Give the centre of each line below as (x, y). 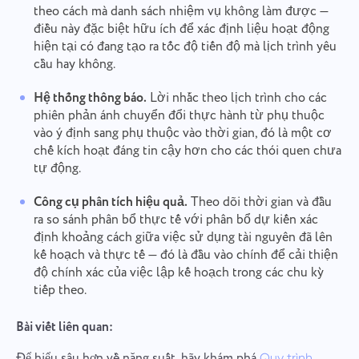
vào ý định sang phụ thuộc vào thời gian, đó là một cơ (182, 133)
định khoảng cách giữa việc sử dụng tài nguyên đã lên (183, 237)
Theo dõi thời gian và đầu (259, 202)
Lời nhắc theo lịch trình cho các (236, 98)
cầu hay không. (74, 64)
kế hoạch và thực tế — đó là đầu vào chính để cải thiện (186, 255)
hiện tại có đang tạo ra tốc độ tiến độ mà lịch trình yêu (185, 46)
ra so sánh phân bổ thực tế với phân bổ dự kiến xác (175, 220)
